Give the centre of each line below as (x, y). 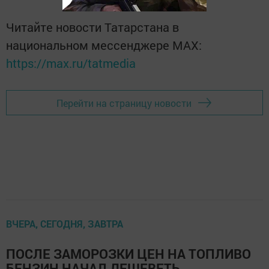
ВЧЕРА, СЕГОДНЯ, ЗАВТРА (65, 224)
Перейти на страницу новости (124, 103)
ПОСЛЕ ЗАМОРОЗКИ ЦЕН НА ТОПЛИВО (128, 254)
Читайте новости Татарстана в (92, 27)
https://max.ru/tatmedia (71, 63)
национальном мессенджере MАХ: (104, 45)
